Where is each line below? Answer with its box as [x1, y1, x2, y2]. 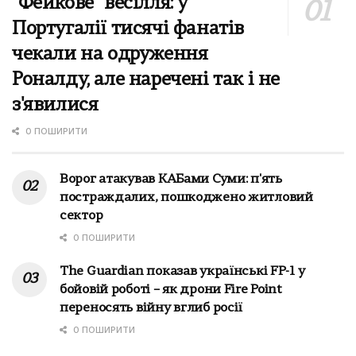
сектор [60, 209, 103, 222]
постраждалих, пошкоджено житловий [60, 191, 313, 204]
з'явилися [12, 95, 99, 115]
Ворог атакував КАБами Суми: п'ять [60, 172, 282, 186]
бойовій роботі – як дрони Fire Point [60, 283, 282, 296]
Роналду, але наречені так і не [12, 70, 281, 90]
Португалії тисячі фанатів [12, 19, 245, 39]
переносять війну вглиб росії [60, 301, 243, 315]
